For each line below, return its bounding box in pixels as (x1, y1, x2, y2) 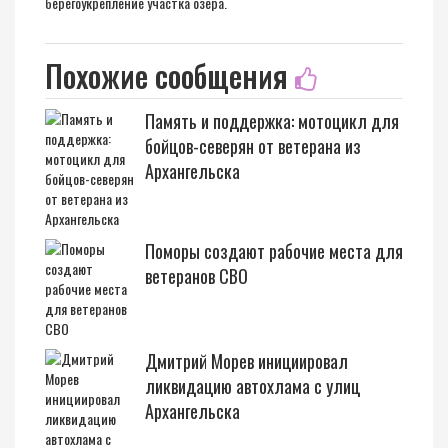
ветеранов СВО (145, 263, 248, 289)
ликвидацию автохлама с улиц (145, 373, 360, 399)
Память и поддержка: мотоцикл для (145, 108, 399, 134)
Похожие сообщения (45, 53, 295, 98)
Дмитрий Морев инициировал (145, 348, 348, 374)
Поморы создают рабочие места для (145, 238, 403, 264)
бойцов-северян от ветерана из (145, 133, 361, 159)
